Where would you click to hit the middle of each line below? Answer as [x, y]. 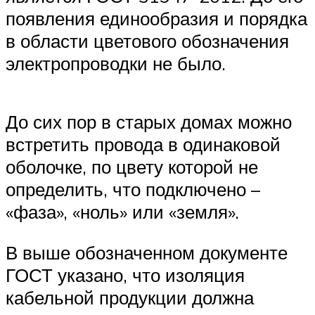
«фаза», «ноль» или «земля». [122, 212]
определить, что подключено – [133, 189]
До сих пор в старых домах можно [149, 122]
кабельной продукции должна [130, 298]
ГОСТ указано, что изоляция [125, 275]
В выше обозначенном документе [147, 253]
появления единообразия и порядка [156, 19]
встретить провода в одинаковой [143, 144]
